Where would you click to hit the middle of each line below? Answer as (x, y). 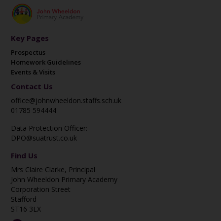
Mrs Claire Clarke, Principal (53, 170)
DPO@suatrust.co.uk (44, 138)
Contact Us (32, 87)
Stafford (24, 199)
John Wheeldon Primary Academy (64, 180)
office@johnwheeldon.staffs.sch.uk (66, 101)
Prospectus (28, 53)
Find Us (24, 156)
